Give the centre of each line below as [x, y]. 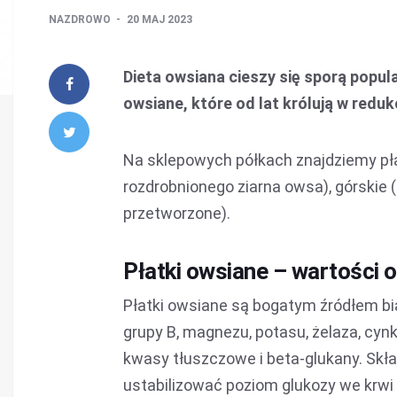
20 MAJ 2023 [160, 19]
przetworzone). [177, 213]
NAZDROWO [81, 19]
